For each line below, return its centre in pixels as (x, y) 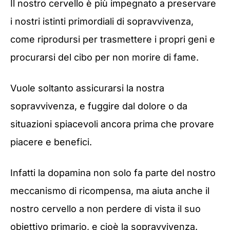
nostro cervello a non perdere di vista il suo (106, 209)
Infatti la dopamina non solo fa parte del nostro (113, 173)
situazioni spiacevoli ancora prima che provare (112, 124)
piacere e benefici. (51, 142)
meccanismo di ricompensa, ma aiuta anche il (110, 191)
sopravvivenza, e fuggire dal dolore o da (99, 106)
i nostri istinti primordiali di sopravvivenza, (102, 21)
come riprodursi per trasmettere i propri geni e (113, 39)
